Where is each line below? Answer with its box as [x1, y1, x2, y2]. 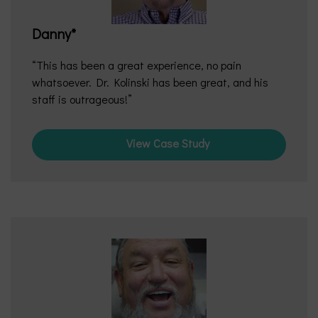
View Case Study [126, 136, 209, 150]
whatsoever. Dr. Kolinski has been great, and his [32, 75, 268, 89]
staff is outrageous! [32, 92, 128, 106]
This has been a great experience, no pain [36, 57, 241, 72]
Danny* [32, 24, 76, 43]
